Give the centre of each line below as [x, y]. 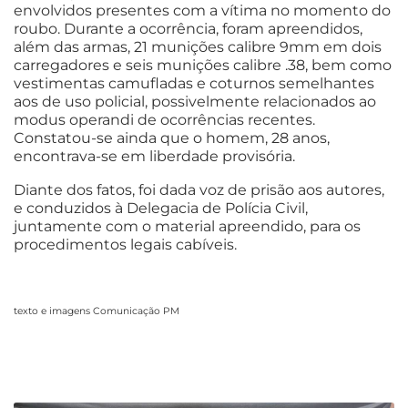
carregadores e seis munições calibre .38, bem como [203, 65]
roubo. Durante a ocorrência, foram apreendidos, [188, 28]
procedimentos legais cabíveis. [125, 244]
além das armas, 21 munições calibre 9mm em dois [198, 46]
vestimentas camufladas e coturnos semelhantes [194, 83]
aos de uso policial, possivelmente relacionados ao [195, 101]
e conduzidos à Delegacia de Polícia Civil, [161, 208]
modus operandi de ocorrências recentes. [164, 119]
